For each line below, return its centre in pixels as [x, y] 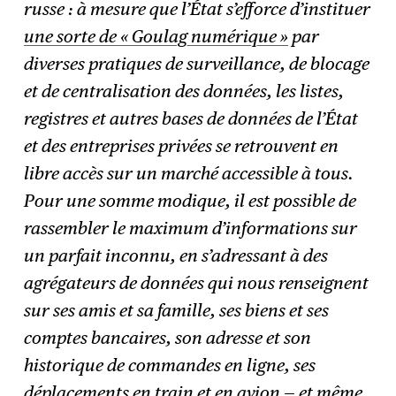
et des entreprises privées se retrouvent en [182, 145]
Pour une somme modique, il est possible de [190, 200]
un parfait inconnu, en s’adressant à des [176, 255]
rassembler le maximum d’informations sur [191, 228]
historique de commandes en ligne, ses [170, 365]
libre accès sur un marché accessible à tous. [189, 173]
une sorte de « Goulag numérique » [156, 36]
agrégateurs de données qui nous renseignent [197, 282]
